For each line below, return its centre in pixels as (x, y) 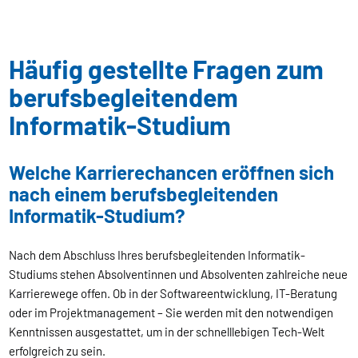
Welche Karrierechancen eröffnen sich (172, 172)
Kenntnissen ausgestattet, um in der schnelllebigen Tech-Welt (167, 331)
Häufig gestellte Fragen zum (167, 68)
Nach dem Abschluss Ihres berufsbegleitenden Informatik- (157, 255)
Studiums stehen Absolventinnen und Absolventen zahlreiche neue (179, 274)
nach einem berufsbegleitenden (144, 193)
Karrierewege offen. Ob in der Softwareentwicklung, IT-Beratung (173, 293)
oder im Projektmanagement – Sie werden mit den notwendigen (171, 312)
